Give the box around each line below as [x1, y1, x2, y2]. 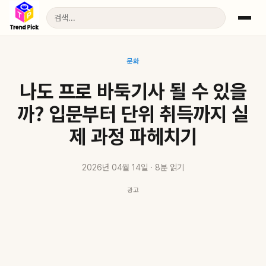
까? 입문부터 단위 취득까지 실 [17, 99, 249, 126]
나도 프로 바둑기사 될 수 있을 [19, 77, 247, 104]
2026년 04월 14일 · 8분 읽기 [82, 163, 184, 172]
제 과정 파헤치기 [69, 122, 197, 149]
